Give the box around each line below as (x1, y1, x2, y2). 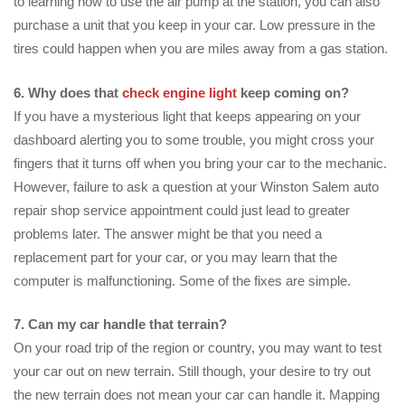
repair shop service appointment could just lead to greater (14, 202, 350, 218)
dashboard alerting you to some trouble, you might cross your (14, 131, 374, 147)
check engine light (122, 84, 237, 100)
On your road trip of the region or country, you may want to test (14, 340, 381, 356)
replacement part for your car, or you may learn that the (14, 249, 337, 265)
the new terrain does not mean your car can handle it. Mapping (14, 387, 380, 403)
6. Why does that (14, 84, 122, 100)
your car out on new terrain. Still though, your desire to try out (14, 363, 371, 380)
